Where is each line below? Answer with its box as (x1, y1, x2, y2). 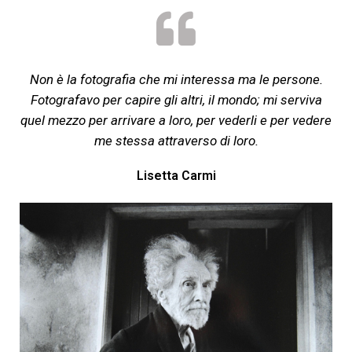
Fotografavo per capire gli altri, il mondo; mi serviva (30, 91, 322, 108)
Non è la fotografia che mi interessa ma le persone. (29, 71, 323, 87)
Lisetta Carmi (136, 167, 216, 183)
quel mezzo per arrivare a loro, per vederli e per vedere (20, 112, 332, 128)
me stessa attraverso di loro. (93, 132, 258, 148)
